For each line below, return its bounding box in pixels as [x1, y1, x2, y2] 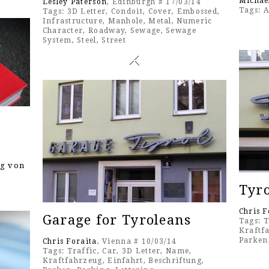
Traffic [67, 247, 97, 256]
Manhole [107, 17, 144, 26]
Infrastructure [42, 17, 103, 26]
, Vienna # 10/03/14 [97, 237, 177, 246]
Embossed [177, 7, 218, 16]
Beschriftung [148, 256, 202, 265]
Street [101, 36, 127, 45]
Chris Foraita [42, 237, 97, 246]
